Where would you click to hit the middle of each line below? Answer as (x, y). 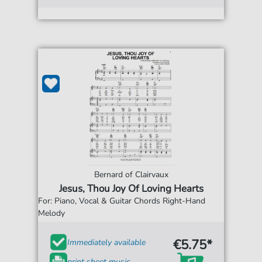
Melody (52, 213)
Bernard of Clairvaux (131, 175)
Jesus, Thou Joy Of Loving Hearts (131, 189)
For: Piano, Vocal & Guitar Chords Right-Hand (122, 201)
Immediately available (107, 242)
